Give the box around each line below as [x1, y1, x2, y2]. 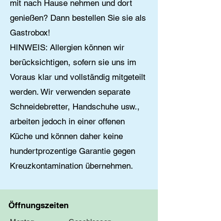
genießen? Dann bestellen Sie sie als [10, 13, 146, 23]
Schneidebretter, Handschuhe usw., [10, 102, 140, 111]
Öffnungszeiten [8, 200, 69, 210]
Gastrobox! [10, 28, 50, 37]
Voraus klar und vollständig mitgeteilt [10, 72, 146, 82]
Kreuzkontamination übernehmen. [10, 161, 133, 171]
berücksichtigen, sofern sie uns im [10, 57, 136, 67]
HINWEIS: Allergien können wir [10, 42, 124, 52]
